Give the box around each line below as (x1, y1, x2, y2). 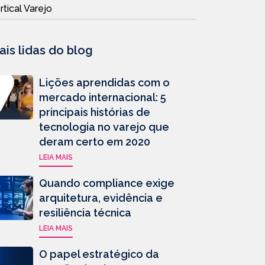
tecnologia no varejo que (39, 121, 169, 133)
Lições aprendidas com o (39, 76, 170, 89)
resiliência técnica (39, 206, 131, 219)
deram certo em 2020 (39, 135, 150, 148)
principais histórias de (39, 106, 150, 118)
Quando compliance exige (39, 177, 174, 189)
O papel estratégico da (39, 248, 159, 260)
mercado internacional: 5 (39, 91, 166, 104)
